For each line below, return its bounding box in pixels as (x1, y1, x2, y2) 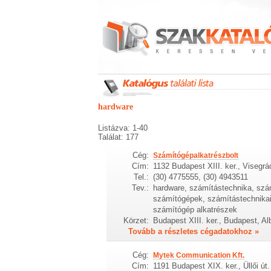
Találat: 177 (98, 132, 139, 142)
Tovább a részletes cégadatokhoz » (128, 226, 260, 236)
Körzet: (123, 215, 149, 225)
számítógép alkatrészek (152, 204, 237, 214)
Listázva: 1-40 (98, 123, 148, 132)
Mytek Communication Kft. (152, 250, 244, 260)
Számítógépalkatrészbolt (152, 151, 238, 160)
